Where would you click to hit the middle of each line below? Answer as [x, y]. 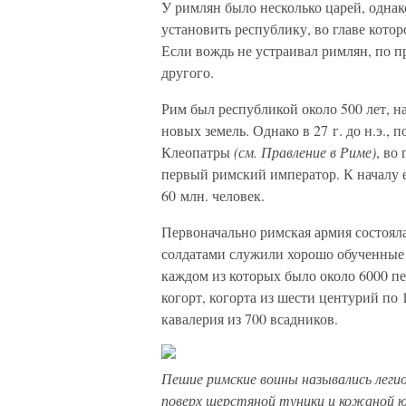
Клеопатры [198, 152]
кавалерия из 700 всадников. [250, 319]
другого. [188, 72]
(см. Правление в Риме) [305, 152]
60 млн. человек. [213, 195]
